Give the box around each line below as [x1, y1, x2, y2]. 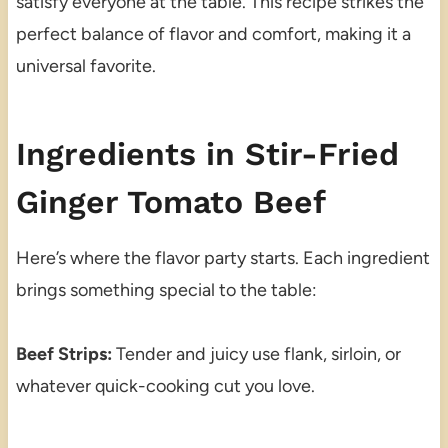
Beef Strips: [15, 342, 112, 365]
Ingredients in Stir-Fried [15, 134, 399, 173]
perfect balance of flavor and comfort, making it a [15, 22, 411, 45]
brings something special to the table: [15, 278, 317, 301]
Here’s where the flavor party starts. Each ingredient [15, 246, 430, 269]
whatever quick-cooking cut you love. [15, 374, 315, 397]
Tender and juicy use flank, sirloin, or [111, 342, 401, 365]
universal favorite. [15, 54, 156, 77]
